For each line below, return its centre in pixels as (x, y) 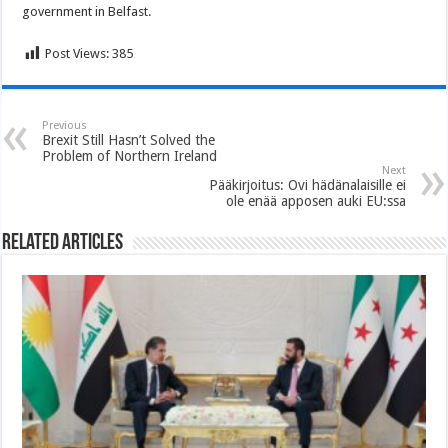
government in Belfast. (87, 12)
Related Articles (63, 244)
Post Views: (77, 54)
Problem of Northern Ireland (130, 156)
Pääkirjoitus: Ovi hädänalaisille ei (307, 185)
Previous (65, 126)
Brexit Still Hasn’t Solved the (129, 140)
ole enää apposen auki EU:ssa (315, 201)
